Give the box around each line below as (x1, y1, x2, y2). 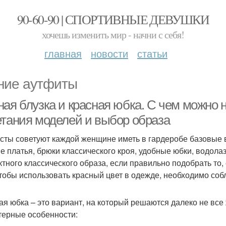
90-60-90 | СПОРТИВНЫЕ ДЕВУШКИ (17, 11, 209, 28)
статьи (137, 46, 167, 61)
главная (44, 46, 82, 61)
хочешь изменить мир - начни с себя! (42, 28, 184, 41)
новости (91, 46, 128, 61)
